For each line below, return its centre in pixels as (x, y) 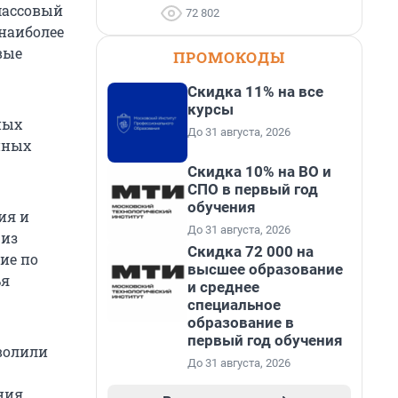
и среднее (223, 287)
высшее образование (265, 269)
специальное (234, 305)
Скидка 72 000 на (251, 251)
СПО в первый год (253, 189)
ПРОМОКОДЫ (229, 57)
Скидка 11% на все (255, 92)
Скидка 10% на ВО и (259, 171)
